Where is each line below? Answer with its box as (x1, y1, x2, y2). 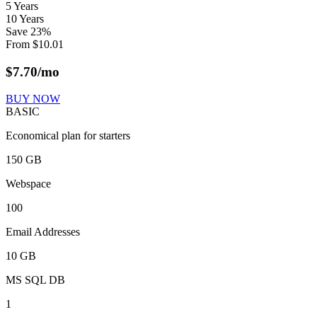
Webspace (6, 178, 51, 190)
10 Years (6, 12, 44, 25)
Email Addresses (6, 226, 80, 238)
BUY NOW (6, 93, 60, 105)
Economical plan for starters (6, 129, 130, 142)
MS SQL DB (6, 274, 65, 287)
